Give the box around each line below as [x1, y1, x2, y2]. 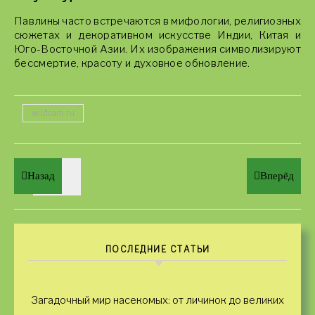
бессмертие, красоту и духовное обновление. [14, 57, 250, 70]
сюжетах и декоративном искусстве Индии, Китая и [14, 29, 301, 41]
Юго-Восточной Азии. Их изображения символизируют [14, 43, 301, 56]
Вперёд [260, 170, 294, 181]
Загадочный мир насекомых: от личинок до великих [31, 294, 284, 307]
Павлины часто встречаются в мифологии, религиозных [14, 15, 301, 27]
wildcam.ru [32, 108, 75, 118]
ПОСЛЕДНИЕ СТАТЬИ [105, 244, 210, 255]
